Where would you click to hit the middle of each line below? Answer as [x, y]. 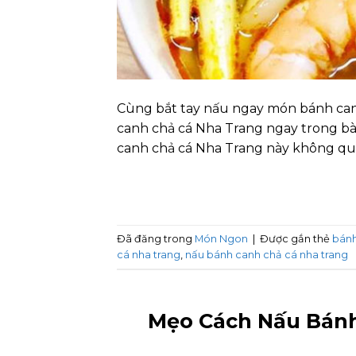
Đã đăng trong [156, 238]
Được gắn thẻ [296, 238]
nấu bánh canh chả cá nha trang [267, 254]
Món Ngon [221, 238]
